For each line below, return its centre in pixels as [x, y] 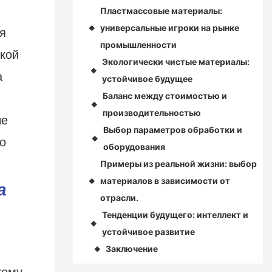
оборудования [134, 147]
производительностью [151, 113]
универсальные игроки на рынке [169, 28]
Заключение [131, 249]
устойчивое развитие [148, 232]
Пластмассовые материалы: [161, 11]
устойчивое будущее [148, 79]
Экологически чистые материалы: [176, 62]
